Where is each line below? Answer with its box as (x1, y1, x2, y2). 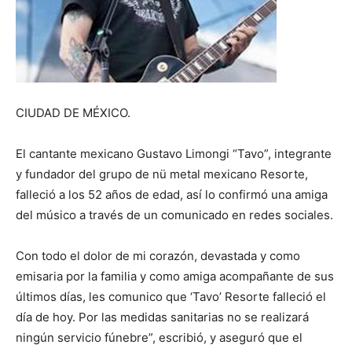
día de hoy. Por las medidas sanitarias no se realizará (16, 310, 309, 324)
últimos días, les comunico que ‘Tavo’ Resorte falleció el (16, 289, 326, 304)
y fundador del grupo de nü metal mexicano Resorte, (16, 167, 308, 181)
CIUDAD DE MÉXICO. (16, 105, 130, 120)
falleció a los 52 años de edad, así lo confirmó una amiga (16, 187, 328, 202)
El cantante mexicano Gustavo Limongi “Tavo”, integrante (16, 146, 332, 161)
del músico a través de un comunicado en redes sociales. (16, 207, 333, 222)
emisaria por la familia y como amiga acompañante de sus (16, 269, 334, 284)
